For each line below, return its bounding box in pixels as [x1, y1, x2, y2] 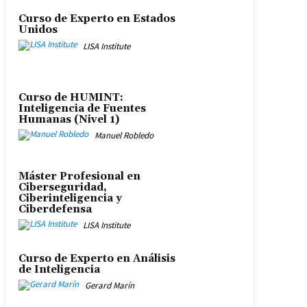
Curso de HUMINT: [18, 90, 123, 104]
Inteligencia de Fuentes [18, 101, 146, 115]
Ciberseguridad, [18, 180, 107, 194]
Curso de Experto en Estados [18, 12, 175, 26]
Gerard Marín [84, 279, 134, 291]
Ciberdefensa [18, 202, 92, 216]
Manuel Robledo [94, 130, 153, 142]
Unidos [18, 23, 58, 37]
